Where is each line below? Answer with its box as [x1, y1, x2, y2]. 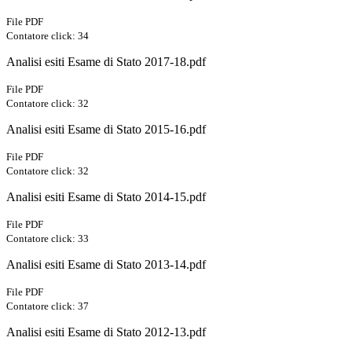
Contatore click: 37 [6, 300, 89, 313]
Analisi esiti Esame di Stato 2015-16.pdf [6, 123, 206, 137]
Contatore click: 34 [6, 30, 89, 42]
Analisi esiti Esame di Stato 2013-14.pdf [6, 258, 206, 272]
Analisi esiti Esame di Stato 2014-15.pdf [6, 190, 206, 204]
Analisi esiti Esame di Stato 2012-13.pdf [6, 325, 206, 339]
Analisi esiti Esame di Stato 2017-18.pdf [6, 55, 206, 69]
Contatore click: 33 [6, 233, 89, 245]
